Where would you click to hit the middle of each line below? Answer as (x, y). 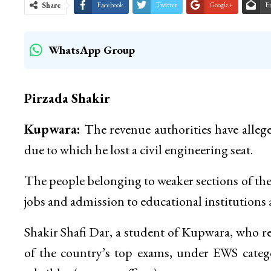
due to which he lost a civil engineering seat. (138, 150)
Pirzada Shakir (67, 99)
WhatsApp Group (91, 50)
